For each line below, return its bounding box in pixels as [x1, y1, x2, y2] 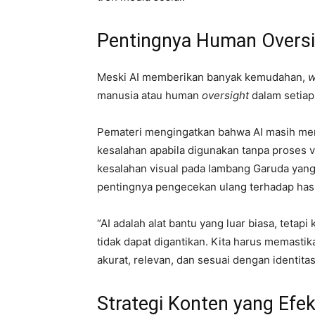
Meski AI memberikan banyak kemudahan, [97, 70, 308, 84]
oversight [199, 88, 249, 102]
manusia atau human [97, 88, 199, 102]
